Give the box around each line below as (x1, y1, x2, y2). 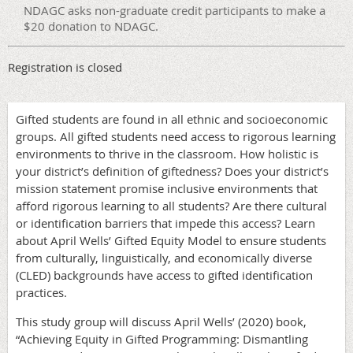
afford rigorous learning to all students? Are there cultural (16, 197, 327, 214)
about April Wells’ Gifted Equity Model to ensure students (16, 232, 326, 248)
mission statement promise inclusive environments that (16, 180, 318, 196)
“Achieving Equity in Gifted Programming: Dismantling (16, 330, 308, 347)
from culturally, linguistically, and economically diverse (16, 249, 312, 266)
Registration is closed (8, 58, 122, 75)
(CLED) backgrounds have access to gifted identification (16, 266, 313, 283)
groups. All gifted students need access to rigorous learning (16, 128, 336, 144)
